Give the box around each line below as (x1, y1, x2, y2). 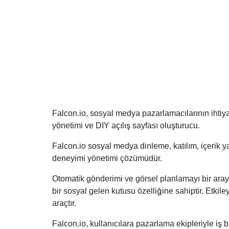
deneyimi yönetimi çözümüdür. (52, 153, 162, 163)
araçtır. (52, 198, 76, 208)
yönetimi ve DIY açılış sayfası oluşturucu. (52, 121, 200, 130)
